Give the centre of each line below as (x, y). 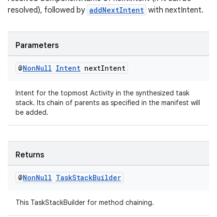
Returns (30, 155)
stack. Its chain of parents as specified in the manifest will (108, 103)
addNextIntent (116, 10)
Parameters (37, 46)
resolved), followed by (47, 10)
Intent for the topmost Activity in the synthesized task (102, 93)
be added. (32, 112)
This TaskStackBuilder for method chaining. (85, 202)
